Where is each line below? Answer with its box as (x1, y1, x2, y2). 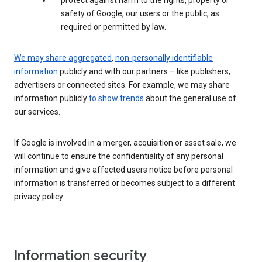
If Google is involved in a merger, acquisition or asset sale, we (14, 138, 236, 148)
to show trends (89, 94, 144, 104)
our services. (14, 107, 60, 117)
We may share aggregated (14, 53, 112, 63)
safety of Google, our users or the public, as (61, 9, 219, 19)
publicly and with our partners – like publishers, (58, 67, 230, 77)
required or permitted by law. (61, 22, 166, 32)
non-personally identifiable (115, 53, 213, 63)
